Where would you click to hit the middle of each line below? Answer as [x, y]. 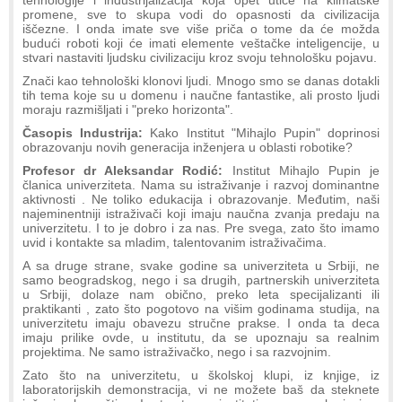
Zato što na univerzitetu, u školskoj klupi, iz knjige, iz [201, 376]
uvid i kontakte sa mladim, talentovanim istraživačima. [175, 243]
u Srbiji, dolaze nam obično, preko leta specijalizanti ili [201, 295]
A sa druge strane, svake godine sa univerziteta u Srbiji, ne [201, 266]
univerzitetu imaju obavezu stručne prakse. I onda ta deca [201, 323]
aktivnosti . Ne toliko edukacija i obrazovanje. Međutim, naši [201, 200]
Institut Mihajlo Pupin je [301, 171]
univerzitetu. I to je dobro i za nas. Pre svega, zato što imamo [201, 228]
